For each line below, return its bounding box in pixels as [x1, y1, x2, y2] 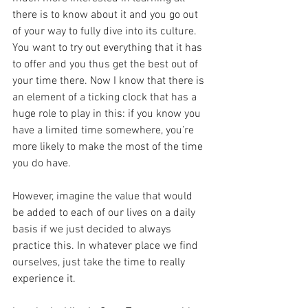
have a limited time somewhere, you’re [12, 123, 197, 137]
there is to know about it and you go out [12, 8, 201, 22]
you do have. [12, 156, 71, 170]
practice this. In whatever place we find [12, 239, 201, 253]
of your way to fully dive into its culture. [12, 24, 199, 38]
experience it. [12, 272, 76, 286]
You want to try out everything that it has [12, 41, 205, 55]
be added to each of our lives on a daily [12, 206, 198, 220]
